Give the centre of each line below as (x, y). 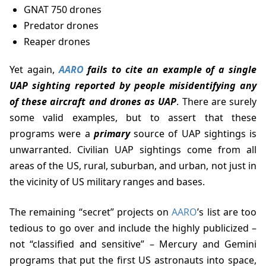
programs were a (52, 134)
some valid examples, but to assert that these (133, 118)
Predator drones (61, 26)
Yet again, (37, 70)
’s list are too (227, 212)
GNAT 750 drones (63, 10)
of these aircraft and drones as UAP (93, 102)
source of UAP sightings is (193, 134)
